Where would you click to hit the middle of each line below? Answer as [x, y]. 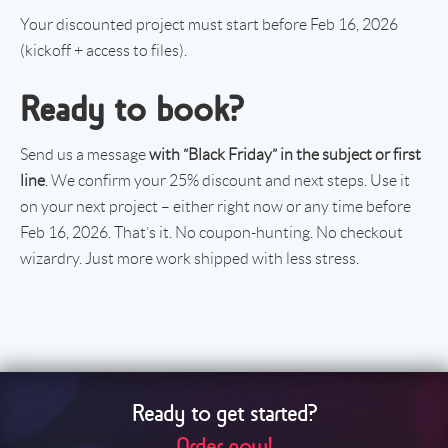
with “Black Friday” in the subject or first [285, 154]
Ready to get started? [224, 412]
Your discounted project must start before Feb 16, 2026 [209, 24]
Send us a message [84, 154]
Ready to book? [131, 108]
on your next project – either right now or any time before [215, 206]
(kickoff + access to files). [103, 50]
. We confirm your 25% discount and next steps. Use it [227, 180]
